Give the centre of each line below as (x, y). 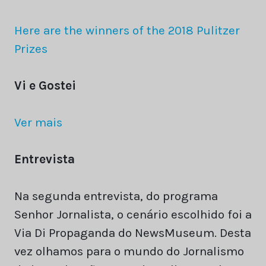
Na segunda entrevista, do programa (116, 196)
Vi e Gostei (45, 85)
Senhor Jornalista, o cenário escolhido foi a (133, 215)
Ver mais (38, 122)
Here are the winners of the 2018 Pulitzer (127, 30)
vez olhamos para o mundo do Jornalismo (129, 251)
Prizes (31, 48)
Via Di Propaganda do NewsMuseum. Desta (133, 233)
